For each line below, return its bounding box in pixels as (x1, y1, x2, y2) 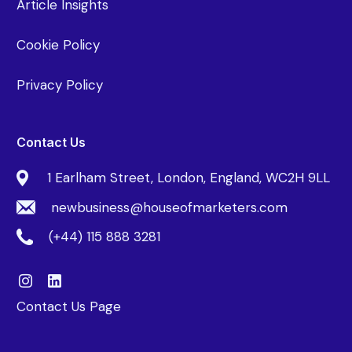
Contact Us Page (16, 297, 122, 315)
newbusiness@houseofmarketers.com (51, 198, 288, 216)
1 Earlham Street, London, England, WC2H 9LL (47, 169, 331, 186)
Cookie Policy (16, 36, 101, 54)
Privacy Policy (16, 76, 104, 94)
